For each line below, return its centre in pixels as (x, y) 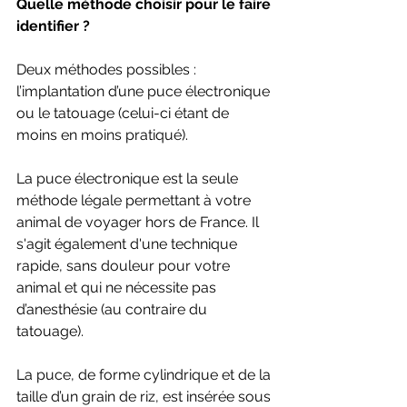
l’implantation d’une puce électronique (145, 91)
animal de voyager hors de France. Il (139, 222)
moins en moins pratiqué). (102, 134)
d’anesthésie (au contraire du (114, 309)
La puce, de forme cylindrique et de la (145, 374)
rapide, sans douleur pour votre (125, 265)
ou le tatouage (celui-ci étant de (124, 113)
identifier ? (53, 25)
